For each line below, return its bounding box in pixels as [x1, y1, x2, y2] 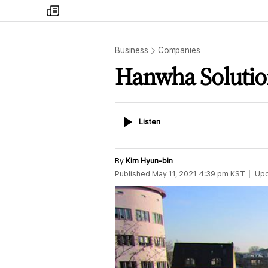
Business [115, 45, 148, 55]
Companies [157, 45, 200, 55]
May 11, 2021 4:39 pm [152, 169, 229, 178]
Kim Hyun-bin [126, 156, 173, 165]
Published [115, 169, 150, 178]
